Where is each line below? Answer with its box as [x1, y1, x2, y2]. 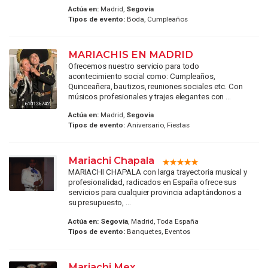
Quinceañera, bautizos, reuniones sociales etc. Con [68, 81, 243, 91]
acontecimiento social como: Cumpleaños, [68, 71, 215, 81]
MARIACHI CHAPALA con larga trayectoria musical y [68, 167, 247, 177]
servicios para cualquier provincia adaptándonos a [68, 187, 242, 197]
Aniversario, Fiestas [124, 121, 190, 130]
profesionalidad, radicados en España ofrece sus [68, 177, 237, 187]
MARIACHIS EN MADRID [68, 48, 196, 60]
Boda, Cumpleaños [124, 14, 188, 23]
